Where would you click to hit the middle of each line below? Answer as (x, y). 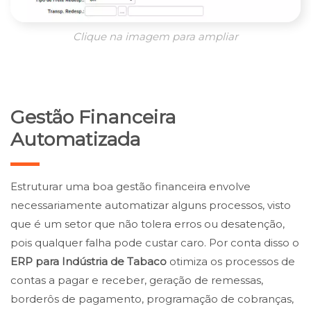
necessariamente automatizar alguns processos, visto (151, 205)
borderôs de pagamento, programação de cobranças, (152, 299)
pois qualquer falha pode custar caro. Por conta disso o (155, 243)
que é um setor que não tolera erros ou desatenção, (148, 224)
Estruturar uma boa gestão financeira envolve (131, 187)
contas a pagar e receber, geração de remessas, (137, 280)
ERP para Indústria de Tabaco (89, 262)
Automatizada (75, 139)
